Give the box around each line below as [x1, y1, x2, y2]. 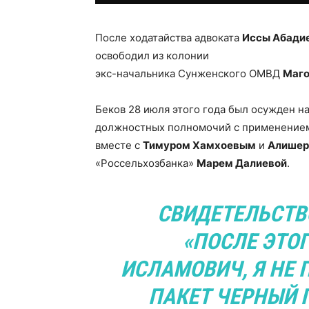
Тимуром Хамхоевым [143, 139, 256, 152]
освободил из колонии [95, 49, 212, 62]
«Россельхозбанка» [95, 157, 197, 170]
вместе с [95, 139, 143, 152]
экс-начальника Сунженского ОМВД [95, 67, 283, 80]
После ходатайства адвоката [95, 31, 242, 44]
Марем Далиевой [197, 157, 287, 170]
